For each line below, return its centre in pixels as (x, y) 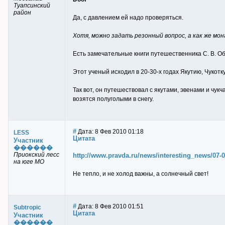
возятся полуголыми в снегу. (113, 99)
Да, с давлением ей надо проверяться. (128, 18)
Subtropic (27, 207)
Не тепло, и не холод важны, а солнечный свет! (141, 174)
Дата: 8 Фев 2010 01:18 (110, 132)
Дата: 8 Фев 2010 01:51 (110, 206)
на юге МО (29, 162)
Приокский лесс (36, 155)
